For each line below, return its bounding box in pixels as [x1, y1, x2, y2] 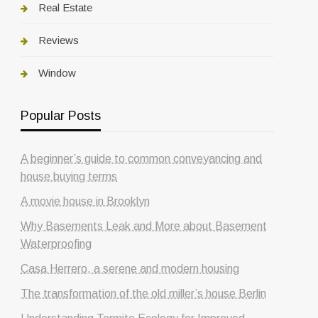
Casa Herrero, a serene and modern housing [21, 262, 240, 275]
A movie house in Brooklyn [21, 194, 150, 207]
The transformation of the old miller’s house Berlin [21, 287, 267, 300]
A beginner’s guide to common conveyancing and [21, 152, 263, 165]
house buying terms [21, 170, 118, 182]
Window [38, 66, 77, 79]
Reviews [38, 33, 79, 46]
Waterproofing [21, 237, 92, 250]
